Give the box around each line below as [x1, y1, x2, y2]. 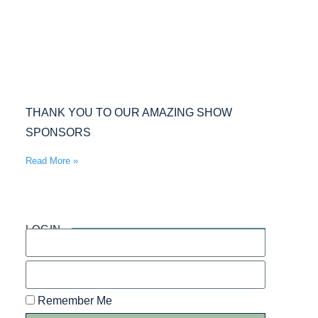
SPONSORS [26, 126, 91, 139]
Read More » [26, 155, 78, 167]
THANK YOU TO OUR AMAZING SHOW [26, 106, 232, 119]
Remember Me [35, 295, 112, 307]
